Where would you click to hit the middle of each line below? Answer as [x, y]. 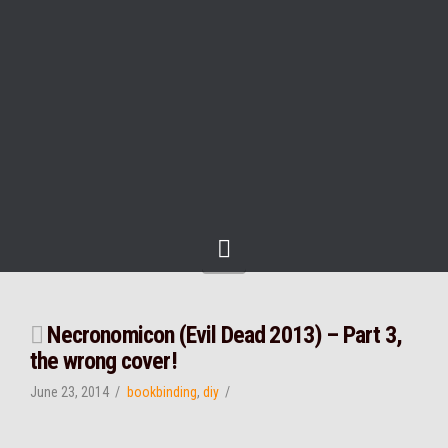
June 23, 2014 [69, 392]
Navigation [282, 248]
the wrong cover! [103, 361]
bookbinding [161, 392]
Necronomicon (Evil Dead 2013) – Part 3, [222, 335]
